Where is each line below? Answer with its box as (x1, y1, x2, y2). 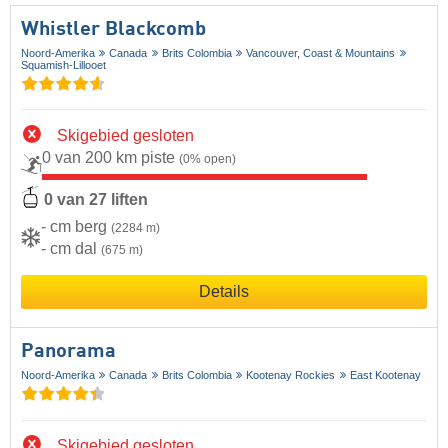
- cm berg (41, 218, 111, 236)
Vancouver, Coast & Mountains (246, 46, 396, 59)
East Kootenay (349, 369, 421, 382)
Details (199, 283, 249, 301)
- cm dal (41, 240, 101, 258)
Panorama (21, 342, 116, 363)
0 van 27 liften (44, 191, 148, 208)
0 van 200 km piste (42, 148, 179, 166)
